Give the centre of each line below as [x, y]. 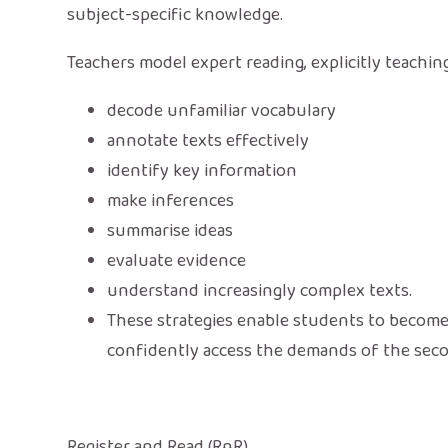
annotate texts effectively [208, 140]
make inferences [171, 200]
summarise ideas [170, 230]
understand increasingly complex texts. [260, 290]
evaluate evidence [177, 260]
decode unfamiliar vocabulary [222, 110]
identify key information [202, 170]
